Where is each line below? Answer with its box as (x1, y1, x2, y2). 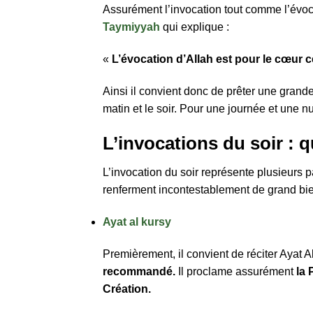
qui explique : (160, 21, 229, 34)
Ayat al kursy (103, 216, 171, 228)
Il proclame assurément (175, 265, 296, 278)
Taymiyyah (103, 21, 160, 34)
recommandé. (103, 265, 175, 278)
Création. (103, 283, 151, 296)
